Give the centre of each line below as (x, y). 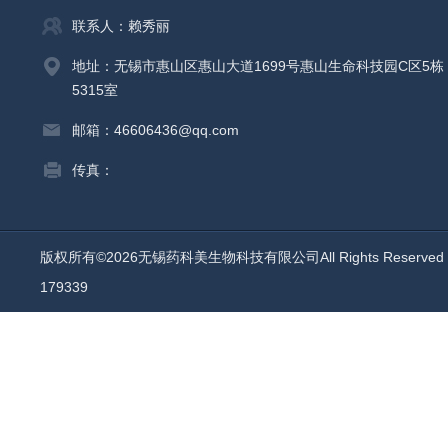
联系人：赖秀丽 (121, 26)
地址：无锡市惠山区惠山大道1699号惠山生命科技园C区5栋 (258, 66)
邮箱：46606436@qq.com (155, 130)
